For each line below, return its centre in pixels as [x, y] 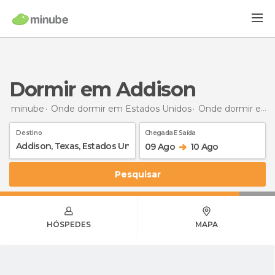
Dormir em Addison [110, 89]
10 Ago [204, 146]
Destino [29, 133]
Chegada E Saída [170, 133]
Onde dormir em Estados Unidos [121, 108]
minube [28, 108]
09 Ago [160, 146]
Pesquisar [141, 174]
